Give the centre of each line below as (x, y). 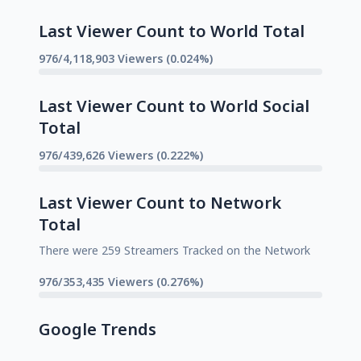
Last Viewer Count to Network (160, 202)
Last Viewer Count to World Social (174, 106)
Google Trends (98, 329)
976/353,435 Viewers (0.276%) (121, 281)
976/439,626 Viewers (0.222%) (121, 155)
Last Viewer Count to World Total (172, 31)
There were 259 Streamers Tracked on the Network (174, 250)
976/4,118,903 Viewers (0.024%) (126, 58)
